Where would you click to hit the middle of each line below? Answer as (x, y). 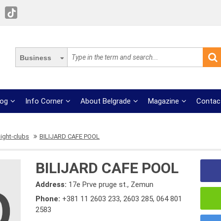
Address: (52, 184)
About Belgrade (106, 101)
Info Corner (44, 101)
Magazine (164, 101)
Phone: (49, 199)
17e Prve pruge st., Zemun (111, 184)
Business (36, 58)
